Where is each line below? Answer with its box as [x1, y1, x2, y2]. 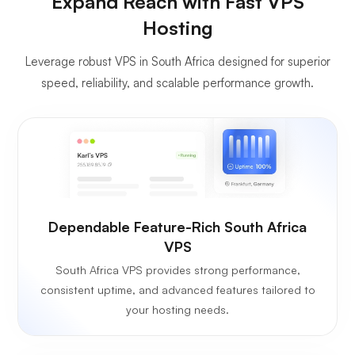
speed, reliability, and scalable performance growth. [41, 74, 314, 90]
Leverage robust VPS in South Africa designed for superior [25, 53, 330, 69]
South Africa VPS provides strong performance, [55, 263, 300, 277]
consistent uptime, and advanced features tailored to [40, 283, 315, 297]
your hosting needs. [126, 303, 229, 317]
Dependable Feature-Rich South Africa [48, 218, 307, 236]
